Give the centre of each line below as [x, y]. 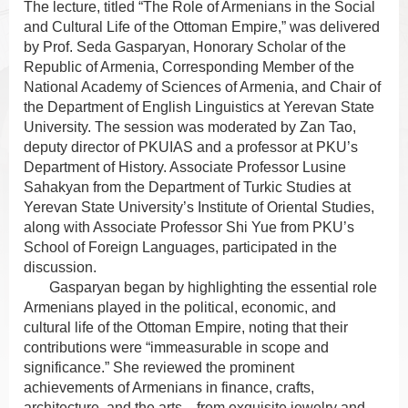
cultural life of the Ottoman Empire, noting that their [186, 328]
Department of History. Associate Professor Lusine [185, 168]
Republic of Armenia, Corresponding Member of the [189, 67]
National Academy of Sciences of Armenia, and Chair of [202, 87]
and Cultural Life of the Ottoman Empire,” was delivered [202, 27]
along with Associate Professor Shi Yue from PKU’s [189, 228]
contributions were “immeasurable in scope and [176, 348]
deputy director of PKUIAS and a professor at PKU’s [191, 148]
